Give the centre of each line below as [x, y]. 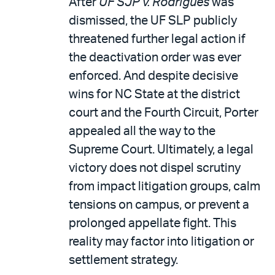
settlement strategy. [123, 260]
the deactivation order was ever [155, 57]
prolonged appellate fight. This [153, 223]
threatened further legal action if [157, 39]
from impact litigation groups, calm [165, 186]
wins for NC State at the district [154, 94]
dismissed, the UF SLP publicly [153, 21]
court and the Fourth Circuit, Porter [164, 113]
